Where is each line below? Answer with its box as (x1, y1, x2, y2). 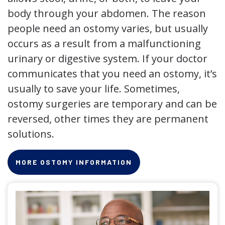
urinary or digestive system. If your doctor (8, 52, 207, 65)
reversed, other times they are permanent (8, 112, 208, 126)
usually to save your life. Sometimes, (8, 82, 180, 95)
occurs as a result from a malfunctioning (8, 37, 201, 50)
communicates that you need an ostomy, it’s (8, 67, 217, 80)
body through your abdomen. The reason (8, 7, 206, 20)
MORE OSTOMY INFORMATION (16, 158, 132, 166)
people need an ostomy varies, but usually (8, 22, 208, 35)
